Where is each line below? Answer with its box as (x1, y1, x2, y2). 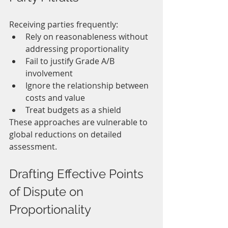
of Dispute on (9, 184, 87, 199)
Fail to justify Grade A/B (25, 55, 117, 67)
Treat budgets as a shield (25, 104, 121, 116)
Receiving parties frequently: (9, 19, 118, 31)
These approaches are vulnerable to (9, 117, 150, 128)
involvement (25, 68, 73, 79)
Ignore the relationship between (25, 80, 151, 92)
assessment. (9, 141, 57, 153)
